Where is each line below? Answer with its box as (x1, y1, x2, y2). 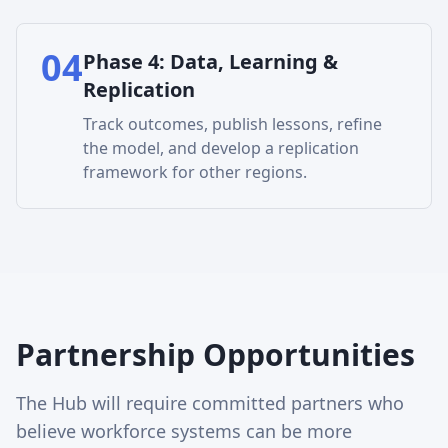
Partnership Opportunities (16, 334, 415, 375)
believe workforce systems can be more (16, 419, 352, 443)
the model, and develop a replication (83, 137, 359, 159)
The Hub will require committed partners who (16, 391, 404, 415)
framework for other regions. (83, 161, 307, 183)
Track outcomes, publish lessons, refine (83, 113, 382, 135)
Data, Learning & (170, 48, 338, 75)
